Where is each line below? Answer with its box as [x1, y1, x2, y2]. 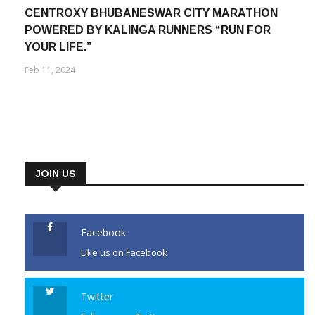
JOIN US [35, 167, 76, 179]
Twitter [81, 289, 113, 303]
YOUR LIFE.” [25, 40, 91, 53]
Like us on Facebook [81, 245, 167, 259]
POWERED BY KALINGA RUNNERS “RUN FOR [25, 23, 271, 36]
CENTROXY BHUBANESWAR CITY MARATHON [25, 6, 278, 19]
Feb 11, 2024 [25, 63, 75, 76]
